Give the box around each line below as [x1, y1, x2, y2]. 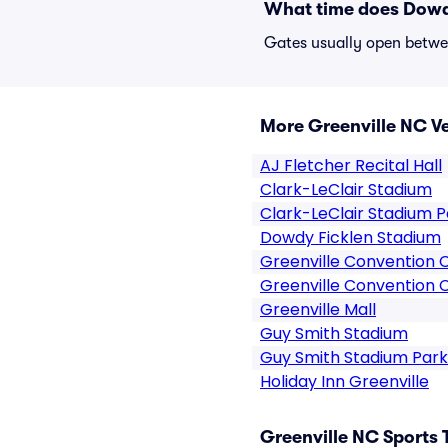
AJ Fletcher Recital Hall [260, 154, 442, 177]
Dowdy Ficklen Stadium [260, 226, 441, 249]
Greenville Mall [260, 298, 376, 321]
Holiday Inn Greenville [260, 370, 429, 393]
